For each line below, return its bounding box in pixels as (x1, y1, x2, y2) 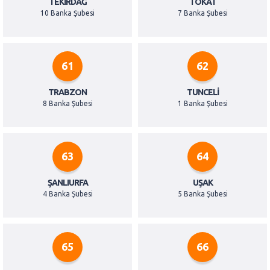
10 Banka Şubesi (40, 9, 95, 17)
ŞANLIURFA (47, 178, 88, 188)
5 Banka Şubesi (177, 190, 228, 198)
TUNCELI (186, 87, 219, 98)
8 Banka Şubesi (42, 99, 93, 108)
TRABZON (48, 87, 87, 98)
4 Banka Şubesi (42, 190, 93, 198)
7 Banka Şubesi (177, 9, 228, 17)
